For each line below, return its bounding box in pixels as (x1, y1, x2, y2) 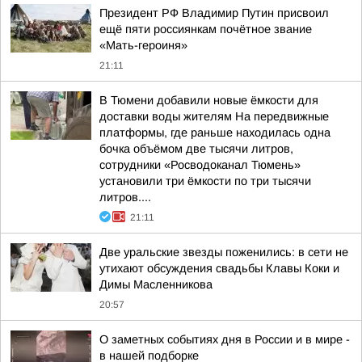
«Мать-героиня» (99, 39, 187, 52)
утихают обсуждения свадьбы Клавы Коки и (99, 262, 339, 275)
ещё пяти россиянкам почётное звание (99, 23, 312, 36)
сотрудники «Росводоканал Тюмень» (99, 158, 301, 171)
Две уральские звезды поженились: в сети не (99, 246, 348, 259)
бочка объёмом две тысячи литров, (99, 142, 293, 155)
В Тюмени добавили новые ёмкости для (99, 94, 318, 107)
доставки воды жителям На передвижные (99, 110, 329, 123)
